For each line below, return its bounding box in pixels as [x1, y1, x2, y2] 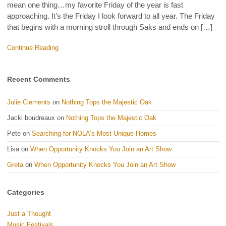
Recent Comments [7, 75, 70, 83]
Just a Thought [7, 209, 51, 217]
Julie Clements [7, 98, 50, 106]
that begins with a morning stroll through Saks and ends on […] [7, 22, 212, 31]
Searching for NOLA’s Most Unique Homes [32, 130, 156, 138]
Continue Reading [7, 44, 59, 52]
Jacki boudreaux [7, 114, 55, 122]
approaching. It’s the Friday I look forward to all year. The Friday [7, 11, 215, 20]
